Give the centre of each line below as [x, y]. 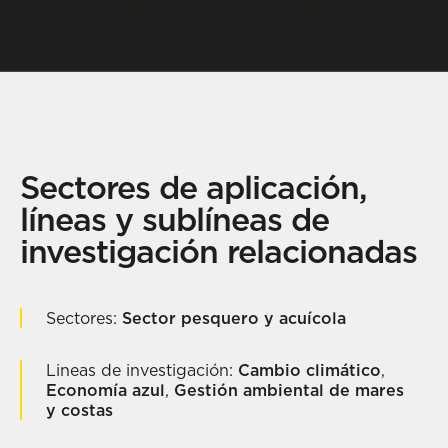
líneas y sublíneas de [174, 219]
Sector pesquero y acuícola [234, 318]
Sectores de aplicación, [193, 187]
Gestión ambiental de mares [289, 390]
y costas [79, 410]
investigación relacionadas [218, 251]
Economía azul [105, 390]
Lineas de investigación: [142, 370]
